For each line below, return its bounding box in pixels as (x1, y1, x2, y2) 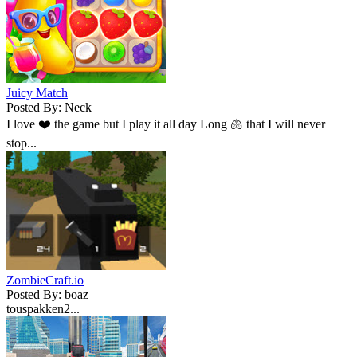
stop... (6, 135, 37, 150)
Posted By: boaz (6, 287, 88, 301)
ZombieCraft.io (6, 273, 84, 287)
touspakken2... (6, 301, 80, 316)
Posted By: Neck (6, 100, 92, 114)
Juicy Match (6, 85, 68, 100)
